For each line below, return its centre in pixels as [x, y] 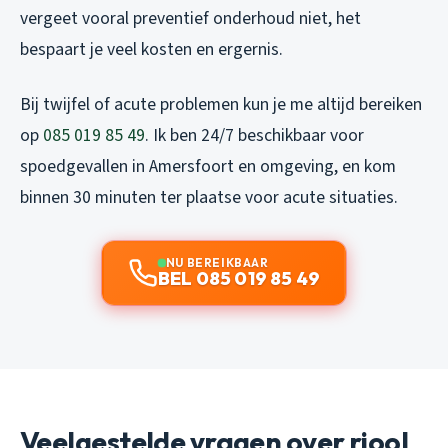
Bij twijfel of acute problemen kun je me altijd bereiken [221, 105]
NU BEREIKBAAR [217, 263]
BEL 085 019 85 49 [239, 279]
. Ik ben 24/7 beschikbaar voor [254, 136]
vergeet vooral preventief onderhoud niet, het [190, 19]
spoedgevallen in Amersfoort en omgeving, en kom [208, 167]
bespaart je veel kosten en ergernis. [151, 50]
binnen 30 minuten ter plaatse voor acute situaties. [209, 198]
